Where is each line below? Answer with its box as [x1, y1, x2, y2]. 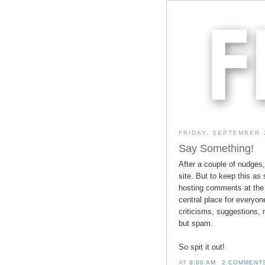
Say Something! [179, 142, 254, 154]
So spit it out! [179, 242, 225, 251]
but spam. [179, 218, 213, 228]
